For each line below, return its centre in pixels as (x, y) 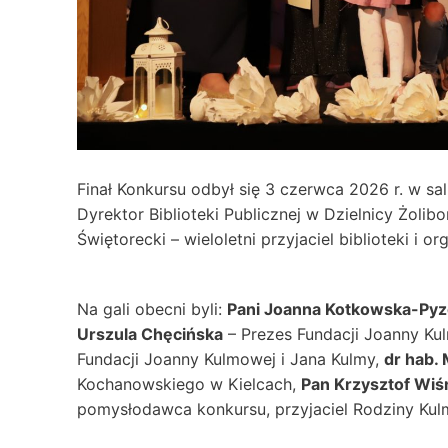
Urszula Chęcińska (150, 334)
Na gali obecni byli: (152, 309)
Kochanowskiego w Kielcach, (189, 384)
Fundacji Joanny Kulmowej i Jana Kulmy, (230, 359)
